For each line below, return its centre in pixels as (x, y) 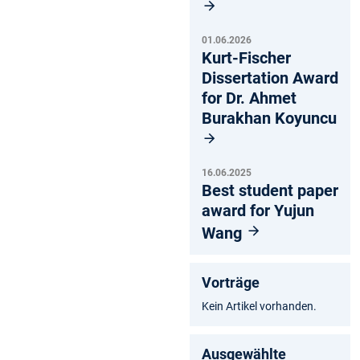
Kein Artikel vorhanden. (259, 306)
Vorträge (231, 282)
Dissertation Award (270, 78)
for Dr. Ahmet (249, 98)
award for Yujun (258, 210)
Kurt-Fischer (246, 57)
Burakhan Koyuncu (269, 118)
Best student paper (270, 190)
